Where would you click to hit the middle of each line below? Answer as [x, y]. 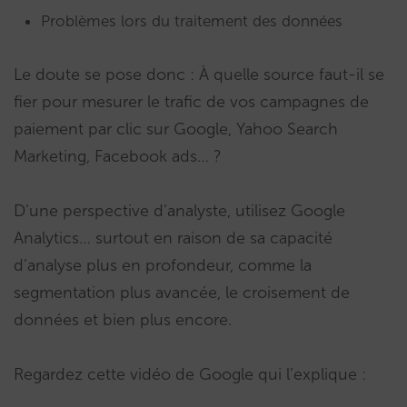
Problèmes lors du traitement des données [192, 21]
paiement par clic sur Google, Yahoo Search [176, 129]
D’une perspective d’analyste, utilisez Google [179, 211]
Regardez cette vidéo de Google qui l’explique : [190, 374]
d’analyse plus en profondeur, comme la [163, 265]
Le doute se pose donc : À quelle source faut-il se [199, 74]
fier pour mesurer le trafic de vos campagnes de [191, 102]
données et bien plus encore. [123, 320]
